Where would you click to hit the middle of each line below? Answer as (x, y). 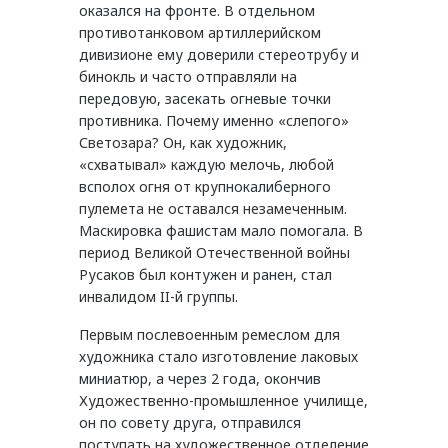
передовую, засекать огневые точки (205, 99)
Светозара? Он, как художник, (183, 143)
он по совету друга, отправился (190, 423)
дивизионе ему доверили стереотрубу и (219, 55)
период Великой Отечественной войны (214, 253)
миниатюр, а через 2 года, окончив (200, 379)
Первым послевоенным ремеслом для (209, 335)
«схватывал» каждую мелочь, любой (206, 165)
